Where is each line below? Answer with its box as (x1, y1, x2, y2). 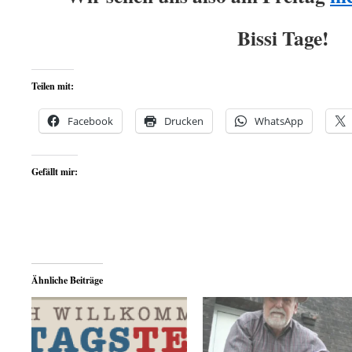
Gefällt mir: (31, 165, 78, 178)
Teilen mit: (31, 79, 74, 93)
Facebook (68, 114, 113, 128)
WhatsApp (255, 114, 303, 128)
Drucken (164, 114, 203, 128)
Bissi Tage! (236, 23, 329, 53)
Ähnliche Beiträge (31, 273, 103, 287)
